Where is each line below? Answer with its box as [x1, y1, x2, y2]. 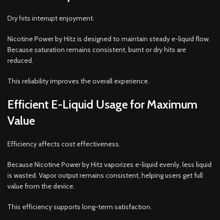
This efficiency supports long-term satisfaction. [7, 202, 152, 211]
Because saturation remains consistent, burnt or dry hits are [7, 45, 186, 54]
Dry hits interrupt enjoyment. [7, 13, 94, 23]
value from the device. [7, 181, 75, 191]
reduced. [7, 55, 33, 65]
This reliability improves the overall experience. [7, 76, 149, 85]
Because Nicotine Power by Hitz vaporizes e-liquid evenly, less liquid [7, 160, 212, 169]
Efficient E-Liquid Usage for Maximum [7, 97, 197, 111]
